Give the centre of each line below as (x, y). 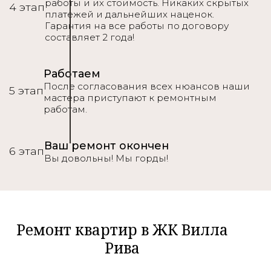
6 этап (27, 151)
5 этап (26, 91)
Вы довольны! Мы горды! (106, 158)
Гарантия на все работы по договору (137, 25)
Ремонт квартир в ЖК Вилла (122, 229)
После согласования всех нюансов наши (147, 86)
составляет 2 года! (90, 37)
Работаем (72, 73)
